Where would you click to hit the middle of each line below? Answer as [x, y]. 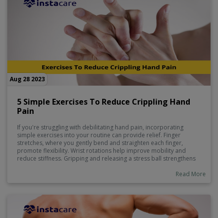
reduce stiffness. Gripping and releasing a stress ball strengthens [106, 159]
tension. [28, 174]
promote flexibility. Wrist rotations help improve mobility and [101, 151]
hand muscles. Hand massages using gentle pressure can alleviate [108, 166]
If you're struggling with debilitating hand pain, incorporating [100, 127]
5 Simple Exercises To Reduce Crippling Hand [104, 102]
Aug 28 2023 [27, 79]
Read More [191, 174]
